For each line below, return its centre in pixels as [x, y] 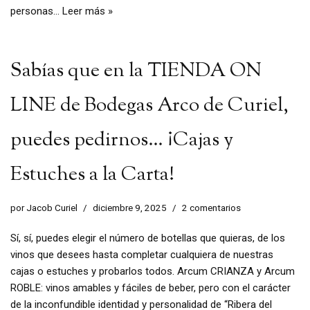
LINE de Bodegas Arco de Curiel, [149, 106]
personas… [36, 11]
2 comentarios [211, 208]
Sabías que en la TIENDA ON [136, 72]
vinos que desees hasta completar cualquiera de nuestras [142, 255]
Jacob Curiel [52, 208]
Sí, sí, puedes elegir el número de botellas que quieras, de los [148, 238]
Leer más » [88, 11]
